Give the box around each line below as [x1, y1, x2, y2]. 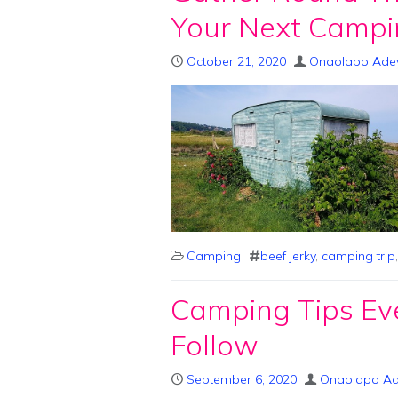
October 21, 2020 [187, 52, 286, 69]
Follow [171, 327, 259, 363]
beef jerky [260, 248, 315, 265]
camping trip [322, 248, 395, 265]
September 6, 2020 [187, 371, 297, 388]
